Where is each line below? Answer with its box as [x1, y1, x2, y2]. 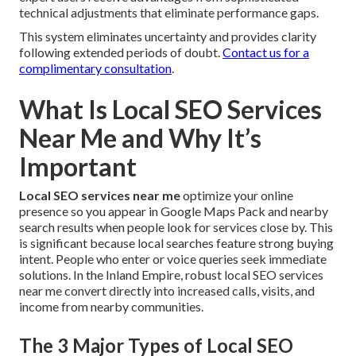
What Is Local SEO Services [19, 94, 322, 126]
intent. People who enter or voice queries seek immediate [19, 251, 327, 267]
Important [19, 151, 137, 183]
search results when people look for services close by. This [19, 219, 333, 235]
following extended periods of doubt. [19, 44, 222, 60]
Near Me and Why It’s [19, 122, 261, 154]
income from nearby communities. [19, 299, 203, 315]
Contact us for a [222, 44, 309, 60]
